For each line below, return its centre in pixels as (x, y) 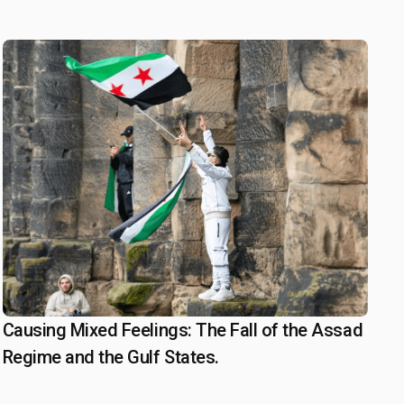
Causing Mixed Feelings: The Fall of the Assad (183, 330)
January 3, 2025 (85, 331)
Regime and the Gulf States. (110, 357)
